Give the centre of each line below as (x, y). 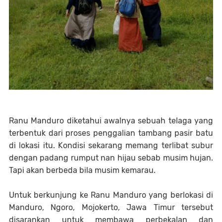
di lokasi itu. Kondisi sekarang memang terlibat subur (111, 146)
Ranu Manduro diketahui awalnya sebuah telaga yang (111, 121)
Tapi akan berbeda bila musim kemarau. (82, 170)
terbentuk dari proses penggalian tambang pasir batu (111, 133)
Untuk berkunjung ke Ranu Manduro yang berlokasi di (111, 195)
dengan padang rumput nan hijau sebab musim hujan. (111, 158)
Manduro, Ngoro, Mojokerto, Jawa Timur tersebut (111, 208)
